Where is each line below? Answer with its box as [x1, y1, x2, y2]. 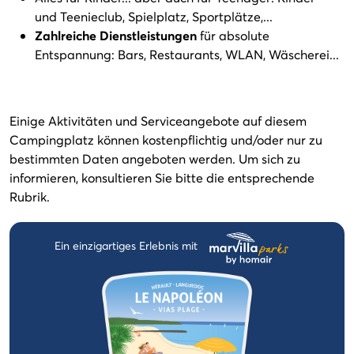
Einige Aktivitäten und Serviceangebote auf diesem [9, 112, 307, 129]
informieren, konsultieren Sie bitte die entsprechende [9, 169, 314, 186]
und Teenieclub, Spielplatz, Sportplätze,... [35, 8, 273, 24]
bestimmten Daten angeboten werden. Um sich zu [9, 150, 300, 167]
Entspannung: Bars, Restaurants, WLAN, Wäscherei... [35, 46, 339, 62]
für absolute [197, 27, 269, 43]
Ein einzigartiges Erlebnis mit [54, 237, 198, 253]
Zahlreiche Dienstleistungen [35, 27, 197, 43]
